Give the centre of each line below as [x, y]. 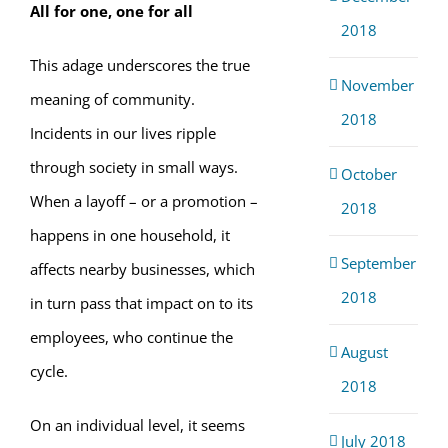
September [378, 262]
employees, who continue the [131, 337]
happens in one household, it [130, 235]
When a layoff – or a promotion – [144, 201]
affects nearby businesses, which [142, 269]
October [368, 173]
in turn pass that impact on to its [141, 303]
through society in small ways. [134, 167]
